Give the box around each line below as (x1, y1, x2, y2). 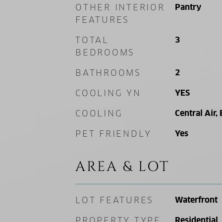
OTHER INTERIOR (75, 2, 165, 13)
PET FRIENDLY (75, 128, 152, 139)
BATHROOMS (75, 67, 141, 78)
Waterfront (174, 195, 218, 205)
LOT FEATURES (75, 195, 154, 206)
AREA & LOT (75, 158, 169, 176)
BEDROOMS (75, 47, 135, 58)
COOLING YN (75, 88, 141, 99)
